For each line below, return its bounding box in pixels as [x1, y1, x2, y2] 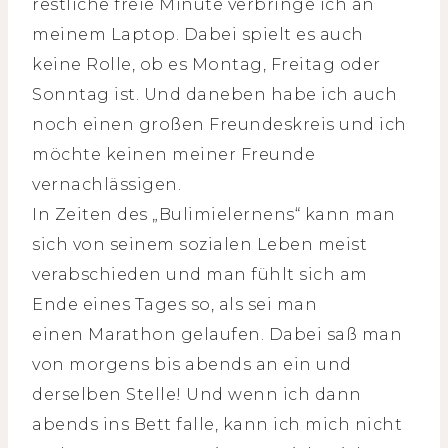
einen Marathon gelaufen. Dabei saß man [32, 325, 402, 345]
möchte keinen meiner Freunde [32, 145, 315, 165]
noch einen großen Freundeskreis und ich [32, 115, 407, 135]
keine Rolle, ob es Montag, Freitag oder [32, 55, 381, 75]
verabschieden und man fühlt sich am [32, 265, 368, 285]
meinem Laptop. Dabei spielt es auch [32, 25, 364, 45]
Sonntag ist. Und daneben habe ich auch [32, 85, 397, 105]
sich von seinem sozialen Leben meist [32, 235, 367, 255]
